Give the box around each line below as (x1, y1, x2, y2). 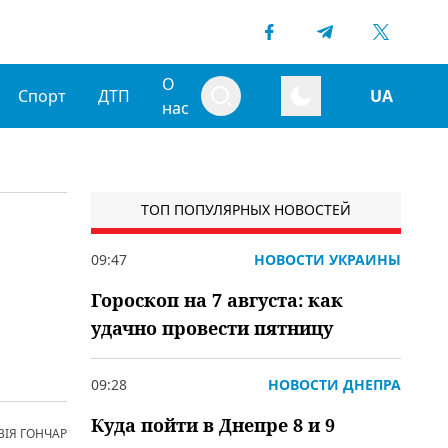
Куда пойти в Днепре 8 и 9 (91, 413, 335, 437)
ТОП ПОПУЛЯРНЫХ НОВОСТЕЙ (141, 200, 351, 219)
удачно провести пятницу (91, 316, 333, 340)
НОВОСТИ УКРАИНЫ (254, 250, 401, 269)
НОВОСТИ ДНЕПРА (268, 375, 401, 394)
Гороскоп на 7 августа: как (91, 288, 343, 312)
